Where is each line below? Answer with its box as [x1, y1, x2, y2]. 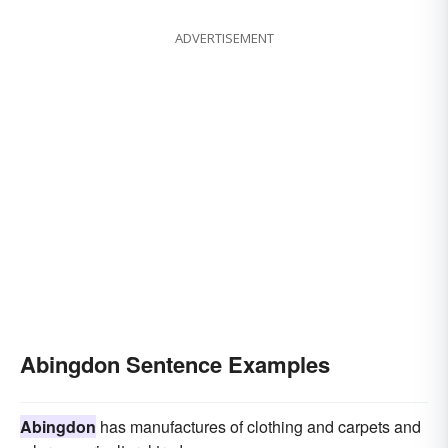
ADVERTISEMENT [174, 29, 274, 48]
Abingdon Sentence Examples [20, 348, 330, 381]
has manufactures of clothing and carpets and [96, 415, 421, 439]
